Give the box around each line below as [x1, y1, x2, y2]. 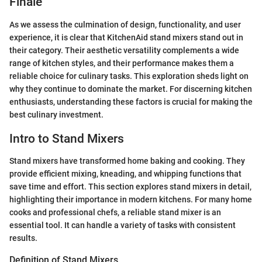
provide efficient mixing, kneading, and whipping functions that [9, 169, 242, 179]
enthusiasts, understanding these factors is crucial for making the [9, 96, 253, 106]
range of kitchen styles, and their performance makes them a [9, 58, 234, 68]
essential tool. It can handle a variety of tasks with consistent [9, 220, 236, 230]
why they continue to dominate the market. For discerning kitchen [9, 84, 252, 94]
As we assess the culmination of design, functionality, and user [9, 19, 241, 29]
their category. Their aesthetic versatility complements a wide [9, 45, 239, 55]
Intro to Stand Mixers [9, 131, 124, 146]
